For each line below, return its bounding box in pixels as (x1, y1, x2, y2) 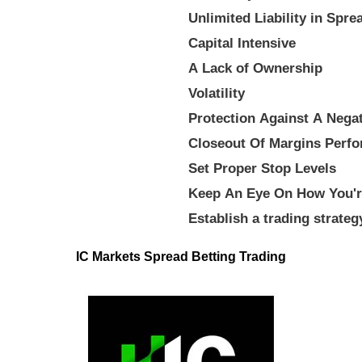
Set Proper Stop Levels (187, 161, 336, 176)
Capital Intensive (187, 36, 296, 51)
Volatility (187, 86, 245, 101)
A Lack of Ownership (187, 61, 322, 76)
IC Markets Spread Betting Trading (76, 249, 286, 263)
